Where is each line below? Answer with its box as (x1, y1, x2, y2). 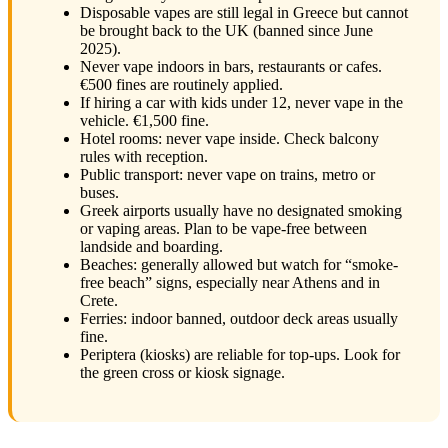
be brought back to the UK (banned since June (80, 22, 373, 40)
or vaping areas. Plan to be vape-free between (80, 220, 367, 238)
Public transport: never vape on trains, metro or (80, 166, 375, 184)
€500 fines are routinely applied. (80, 76, 283, 94)
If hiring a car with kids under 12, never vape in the (80, 94, 403, 112)
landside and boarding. (80, 238, 223, 256)
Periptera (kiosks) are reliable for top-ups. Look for (80, 346, 400, 364)
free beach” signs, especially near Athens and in (80, 274, 380, 292)
